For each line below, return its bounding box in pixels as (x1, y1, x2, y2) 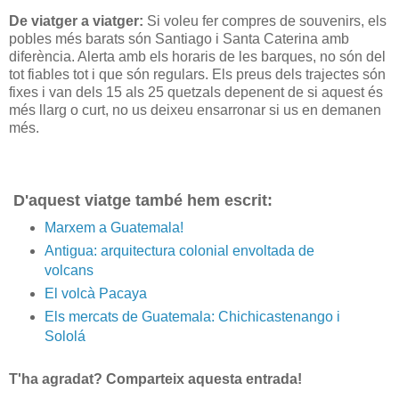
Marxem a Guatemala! (44, 219, 183, 235)
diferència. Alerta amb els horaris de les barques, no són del (9, 48, 386, 64)
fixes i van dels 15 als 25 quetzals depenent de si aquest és (9, 84, 383, 100)
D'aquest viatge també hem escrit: (9, 191, 273, 209)
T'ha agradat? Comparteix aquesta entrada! (9, 371, 302, 387)
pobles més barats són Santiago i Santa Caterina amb (9, 30, 349, 46)
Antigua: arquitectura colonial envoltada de (44, 242, 314, 258)
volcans (44, 262, 94, 278)
